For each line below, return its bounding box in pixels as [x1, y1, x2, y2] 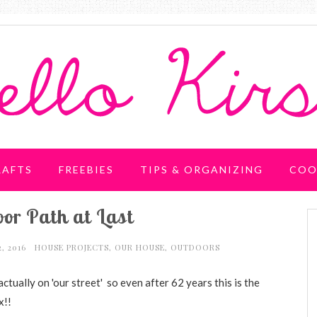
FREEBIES [59, 163, 114, 175]
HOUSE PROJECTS [34, 242, 109, 253]
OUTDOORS [170, 242, 220, 253]
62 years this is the [171, 276, 260, 289]
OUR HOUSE [114, 242, 165, 253]
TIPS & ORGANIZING [140, 163, 263, 175]
